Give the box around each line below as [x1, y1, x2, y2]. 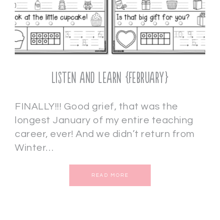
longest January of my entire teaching [15, 115, 193, 125]
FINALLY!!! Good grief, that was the [15, 102, 178, 111]
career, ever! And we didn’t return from [15, 129, 195, 139]
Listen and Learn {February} [51, 70, 169, 87]
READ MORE [91, 173, 129, 178]
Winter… [15, 143, 54, 153]
